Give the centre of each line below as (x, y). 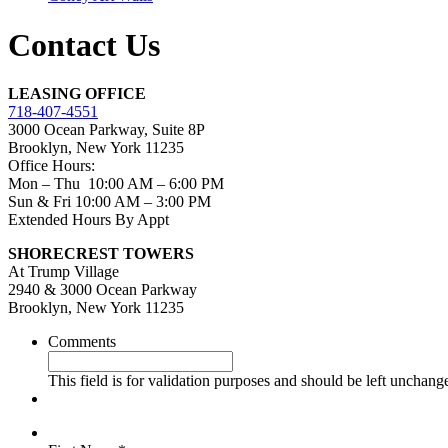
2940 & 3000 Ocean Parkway (102, 290)
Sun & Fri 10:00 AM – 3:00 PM (109, 202)
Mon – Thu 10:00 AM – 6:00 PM (116, 184)
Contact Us (84, 44)
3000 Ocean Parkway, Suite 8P (106, 130)
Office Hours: (51, 166)
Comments (82, 342)
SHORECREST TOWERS (101, 254)
